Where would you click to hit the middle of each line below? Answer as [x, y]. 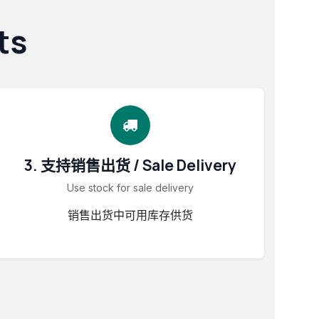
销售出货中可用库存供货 [130, 215]
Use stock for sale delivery [130, 187]
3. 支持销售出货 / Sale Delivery [130, 165]
